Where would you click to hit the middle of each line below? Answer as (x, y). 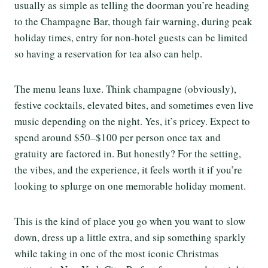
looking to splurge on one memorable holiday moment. (130, 185)
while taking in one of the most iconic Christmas (117, 253)
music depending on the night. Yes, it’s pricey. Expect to (132, 121)
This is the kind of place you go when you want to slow (130, 221)
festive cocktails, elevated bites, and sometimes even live (134, 105)
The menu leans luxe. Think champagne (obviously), (125, 89)
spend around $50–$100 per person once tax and (118, 137)
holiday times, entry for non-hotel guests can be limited (131, 37)
